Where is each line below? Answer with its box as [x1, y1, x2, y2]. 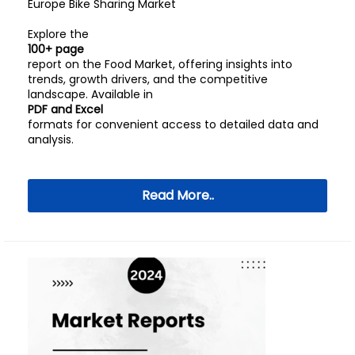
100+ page [28, 41, 84, 57]
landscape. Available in [28, 86, 153, 102]
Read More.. [141, 186, 214, 204]
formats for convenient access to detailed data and [28, 116, 319, 132]
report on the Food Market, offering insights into [28, 56, 292, 72]
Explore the [28, 26, 89, 42]
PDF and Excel [28, 101, 103, 117]
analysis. [28, 132, 74, 147]
